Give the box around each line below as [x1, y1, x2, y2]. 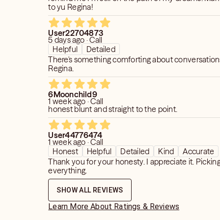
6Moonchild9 [48, 89, 97, 99]
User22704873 [48, 28, 104, 38]
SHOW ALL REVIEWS [56, 186, 123, 194]
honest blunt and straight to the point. [48, 104, 178, 114]
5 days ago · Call [48, 35, 103, 45]
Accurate [183, 146, 215, 156]
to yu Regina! [48, 2, 93, 12]
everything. [48, 165, 87, 175]
